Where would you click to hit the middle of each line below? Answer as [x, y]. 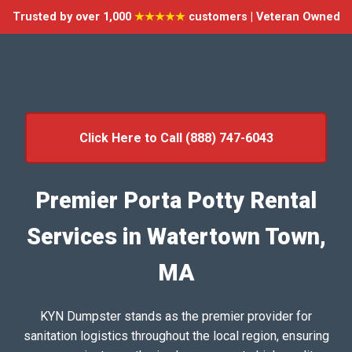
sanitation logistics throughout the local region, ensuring [176, 335]
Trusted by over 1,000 [73, 17]
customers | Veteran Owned [262, 17]
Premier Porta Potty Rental [176, 200]
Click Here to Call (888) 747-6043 [176, 138]
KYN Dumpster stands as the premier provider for [176, 316]
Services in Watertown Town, [176, 236]
